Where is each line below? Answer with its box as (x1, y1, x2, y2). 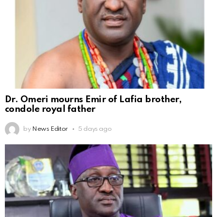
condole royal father (5, 104, 95, 114)
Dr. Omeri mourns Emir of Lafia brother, (5, 94, 182, 104)
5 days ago (77, 125, 112, 132)
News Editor (31, 125, 68, 132)
